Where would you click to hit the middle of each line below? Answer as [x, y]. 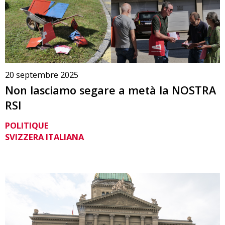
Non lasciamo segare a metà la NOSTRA [110, 90]
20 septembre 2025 [42, 75]
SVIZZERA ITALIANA [44, 137]
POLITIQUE [27, 125]
